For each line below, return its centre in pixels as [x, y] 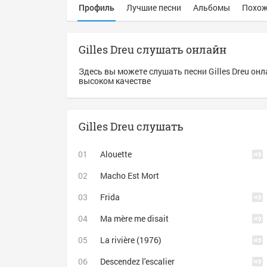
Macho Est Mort [130, 176]
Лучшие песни [154, 7]
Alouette [116, 154]
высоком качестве [115, 81]
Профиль [97, 7]
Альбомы [212, 7]
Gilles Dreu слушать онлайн [153, 49]
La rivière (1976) [131, 240]
